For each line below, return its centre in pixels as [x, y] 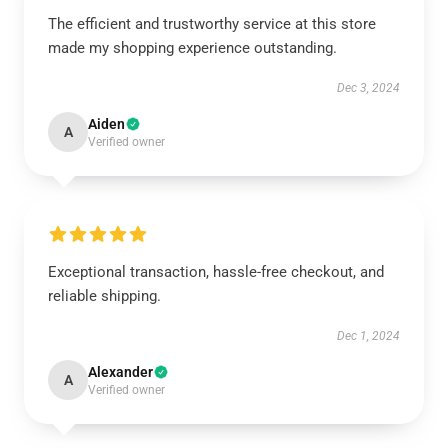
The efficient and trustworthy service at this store [212, 24]
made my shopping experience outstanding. [192, 48]
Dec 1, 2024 [368, 336]
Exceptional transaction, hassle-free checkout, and [216, 272]
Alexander [120, 372]
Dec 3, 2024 [368, 88]
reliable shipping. [104, 296]
